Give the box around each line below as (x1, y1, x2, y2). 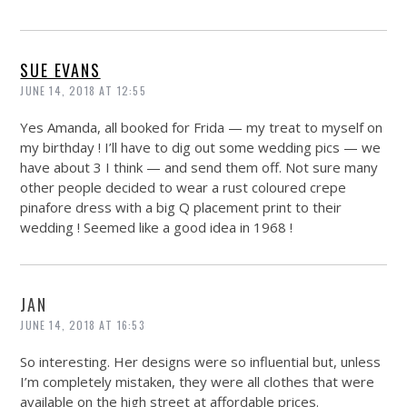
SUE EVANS (20, 57, 101, 82)
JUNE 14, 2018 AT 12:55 (20, 82, 146, 98)
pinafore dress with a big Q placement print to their (20, 197, 342, 216)
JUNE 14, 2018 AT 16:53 (20, 316, 145, 333)
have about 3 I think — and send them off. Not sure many (20, 157, 379, 176)
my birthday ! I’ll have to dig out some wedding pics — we (20, 137, 382, 156)
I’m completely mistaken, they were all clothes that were (20, 372, 375, 391)
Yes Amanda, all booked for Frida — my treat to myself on (20, 117, 383, 136)
